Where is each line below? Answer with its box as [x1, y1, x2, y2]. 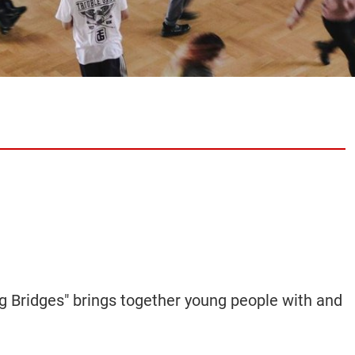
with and [282, 291, 342, 310]
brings [73, 291, 116, 310]
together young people [120, 291, 278, 310]
